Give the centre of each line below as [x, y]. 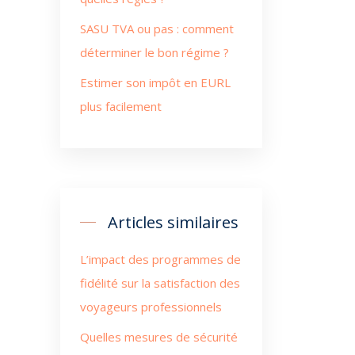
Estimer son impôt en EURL [155, 82]
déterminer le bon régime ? [155, 52]
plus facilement [121, 106]
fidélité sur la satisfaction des [160, 283]
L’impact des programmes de [160, 259]
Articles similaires [173, 222]
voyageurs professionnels [151, 307]
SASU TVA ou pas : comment [157, 29]
